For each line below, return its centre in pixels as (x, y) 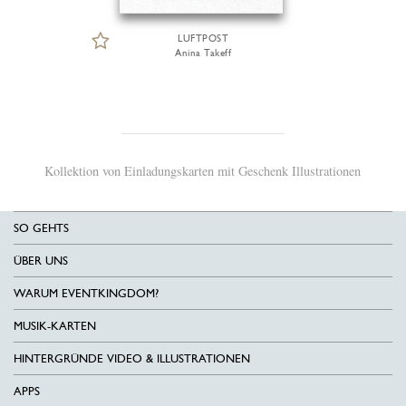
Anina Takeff (203, 53)
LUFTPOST (203, 39)
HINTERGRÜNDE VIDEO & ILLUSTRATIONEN (132, 358)
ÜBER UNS (41, 260)
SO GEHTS (41, 227)
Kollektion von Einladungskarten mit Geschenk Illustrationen (203, 170)
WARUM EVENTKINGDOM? (86, 293)
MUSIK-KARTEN (55, 325)
